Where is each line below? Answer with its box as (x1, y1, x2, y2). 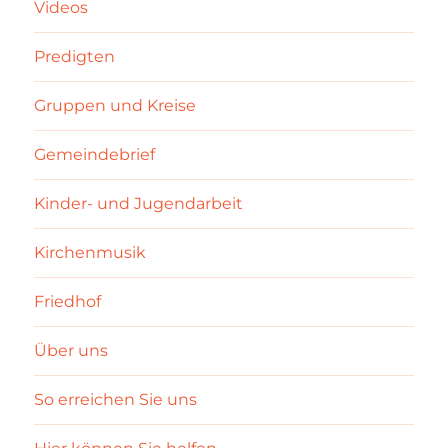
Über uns (34, 341, 109, 361)
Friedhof (34, 292, 102, 312)
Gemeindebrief (34, 145, 156, 165)
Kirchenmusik (34, 243, 147, 263)
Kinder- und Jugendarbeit (34, 194, 244, 214)
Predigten (34, 47, 116, 67)
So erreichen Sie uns (34, 390, 198, 410)
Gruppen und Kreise (34, 96, 197, 116)
